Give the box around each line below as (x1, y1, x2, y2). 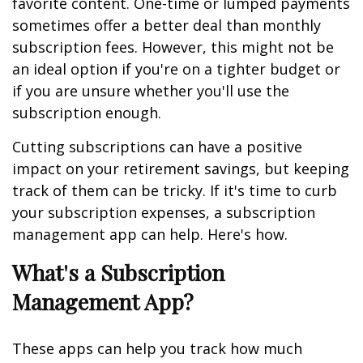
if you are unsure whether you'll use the (12, 81, 289, 100)
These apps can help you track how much (12, 339, 302, 358)
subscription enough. (12, 103, 161, 122)
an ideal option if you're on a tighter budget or (12, 59, 340, 79)
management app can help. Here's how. (12, 224, 288, 244)
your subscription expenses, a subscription (12, 203, 315, 222)
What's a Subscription (12, 258, 224, 287)
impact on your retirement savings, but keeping (12, 159, 349, 178)
